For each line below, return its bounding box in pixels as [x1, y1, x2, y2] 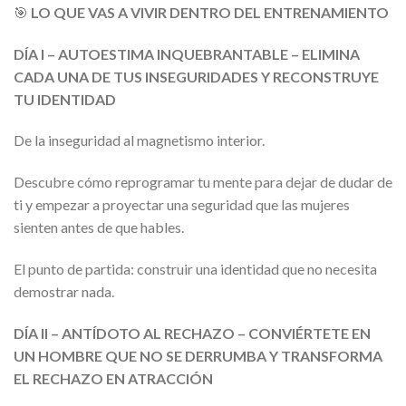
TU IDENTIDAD [14, 90, 116, 108]
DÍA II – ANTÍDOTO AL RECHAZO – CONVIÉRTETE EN [14, 324, 371, 342]
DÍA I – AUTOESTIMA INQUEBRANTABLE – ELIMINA [14, 44, 360, 63]
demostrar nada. [14, 282, 114, 300]
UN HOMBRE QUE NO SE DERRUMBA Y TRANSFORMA [14, 346, 382, 364]
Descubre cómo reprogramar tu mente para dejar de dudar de [14, 173, 392, 191]
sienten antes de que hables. [14, 218, 184, 237]
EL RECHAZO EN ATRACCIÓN [14, 369, 213, 387]
